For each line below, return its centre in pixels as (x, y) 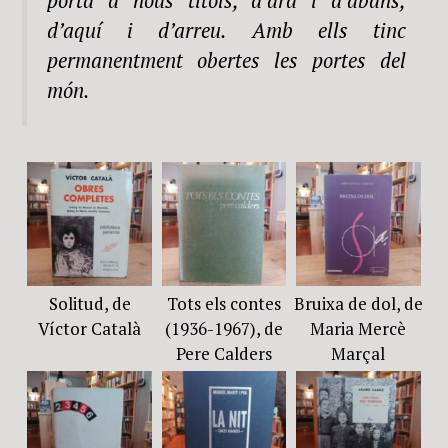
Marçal (358, 354)
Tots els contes (223, 304)
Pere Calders (223, 354)
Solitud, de (89, 304)
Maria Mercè (358, 329)
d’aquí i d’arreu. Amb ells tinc (226, 31)
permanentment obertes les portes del (226, 61)
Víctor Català (90, 329)
